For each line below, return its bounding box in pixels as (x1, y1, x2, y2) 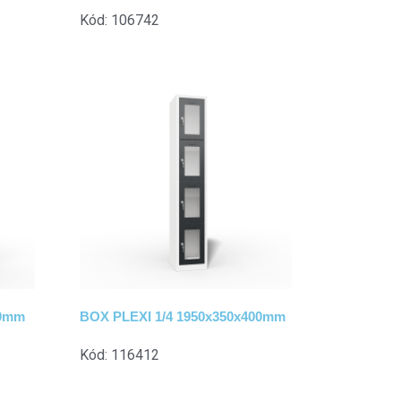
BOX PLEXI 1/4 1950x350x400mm (79, 308, 286, 324)
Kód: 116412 (79, 346, 159, 363)
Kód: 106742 (79, 12, 159, 30)
